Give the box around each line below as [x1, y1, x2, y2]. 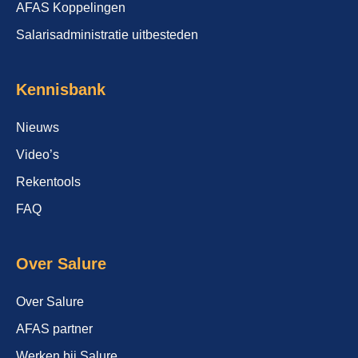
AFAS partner [16, 322, 93, 336]
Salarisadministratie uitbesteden [16, 28, 198, 42]
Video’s [16, 148, 59, 162]
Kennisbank [16, 81, 105, 99]
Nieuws [16, 121, 59, 135]
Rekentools [16, 175, 81, 189]
